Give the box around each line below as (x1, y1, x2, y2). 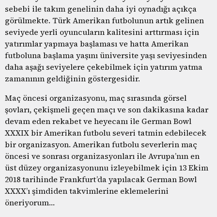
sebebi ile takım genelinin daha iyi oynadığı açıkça (5, 3, 197, 14)
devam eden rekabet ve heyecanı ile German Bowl (5, 115, 191, 126)
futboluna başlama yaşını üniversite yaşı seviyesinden (5, 49, 207, 61)
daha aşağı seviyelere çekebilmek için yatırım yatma (5, 61, 202, 72)
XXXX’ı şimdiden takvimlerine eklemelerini (5, 185, 169, 196)
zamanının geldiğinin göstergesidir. (5, 73, 140, 84)
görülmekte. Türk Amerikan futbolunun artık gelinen (5, 15, 204, 26)
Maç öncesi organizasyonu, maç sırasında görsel (5, 92, 186, 103)
